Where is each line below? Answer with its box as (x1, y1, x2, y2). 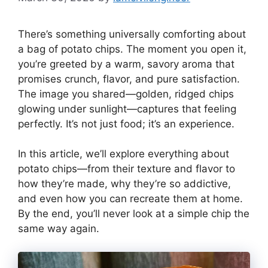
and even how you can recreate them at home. (18, 193, 243, 205)
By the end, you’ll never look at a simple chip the (18, 208, 249, 220)
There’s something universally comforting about (18, 28, 246, 40)
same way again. (18, 223, 99, 234)
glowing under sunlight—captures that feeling (18, 102, 236, 115)
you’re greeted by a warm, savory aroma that (18, 57, 234, 70)
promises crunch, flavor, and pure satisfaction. (18, 72, 240, 85)
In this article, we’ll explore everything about (18, 148, 229, 160)
